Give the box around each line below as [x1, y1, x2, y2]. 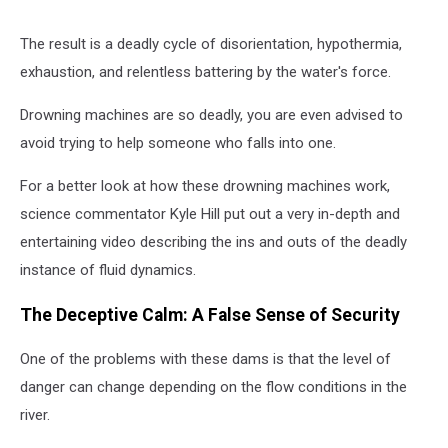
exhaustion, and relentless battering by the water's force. [20, 63, 391, 82]
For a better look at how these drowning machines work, [20, 177, 390, 196]
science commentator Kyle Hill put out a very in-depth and [20, 205, 400, 224]
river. [20, 406, 50, 425]
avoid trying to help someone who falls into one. [20, 134, 336, 153]
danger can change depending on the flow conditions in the [20, 378, 407, 397]
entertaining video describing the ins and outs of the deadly [20, 233, 407, 252]
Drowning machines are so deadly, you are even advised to [20, 106, 403, 125]
